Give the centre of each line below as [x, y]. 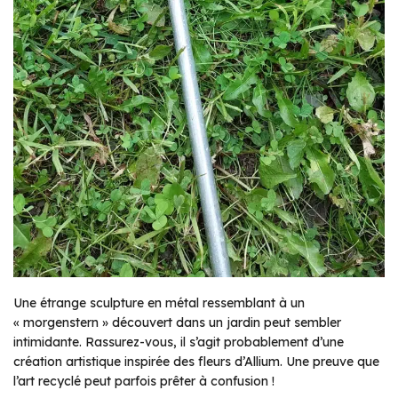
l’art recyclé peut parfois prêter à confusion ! [144, 381]
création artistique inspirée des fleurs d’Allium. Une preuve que [196, 361]
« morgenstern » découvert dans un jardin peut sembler [177, 322]
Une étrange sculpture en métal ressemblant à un [159, 302]
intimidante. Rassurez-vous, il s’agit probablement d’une [179, 342]
